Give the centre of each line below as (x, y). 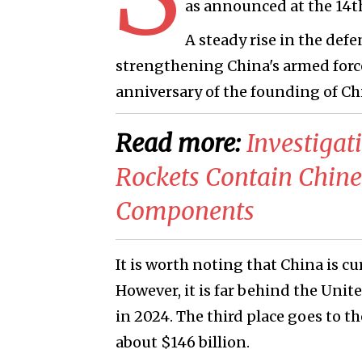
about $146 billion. (183, 342)
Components (185, 210)
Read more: (181, 143)
